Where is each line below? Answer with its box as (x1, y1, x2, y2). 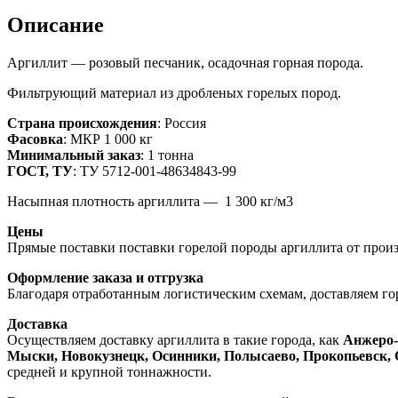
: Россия (157, 115, 206, 131)
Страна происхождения (7, 115, 157, 131)
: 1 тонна (140, 147, 194, 163)
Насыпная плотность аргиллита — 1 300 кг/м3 (7, 193, 293, 209)
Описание (7, 12, 104, 36)
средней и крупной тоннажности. (7, 363, 211, 379)
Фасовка (7, 131, 63, 147)
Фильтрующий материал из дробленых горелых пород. (7, 84, 341, 100)
